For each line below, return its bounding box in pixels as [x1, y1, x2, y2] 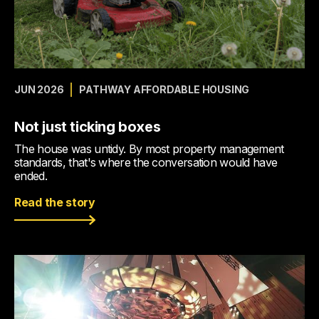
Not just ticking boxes [14, 118, 161, 135]
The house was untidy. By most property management [14, 142, 284, 156]
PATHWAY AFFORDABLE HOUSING [79, 83, 250, 95]
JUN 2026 [14, 83, 64, 95]
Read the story [14, 195, 95, 209]
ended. [14, 169, 47, 183]
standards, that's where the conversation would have [14, 155, 278, 169]
